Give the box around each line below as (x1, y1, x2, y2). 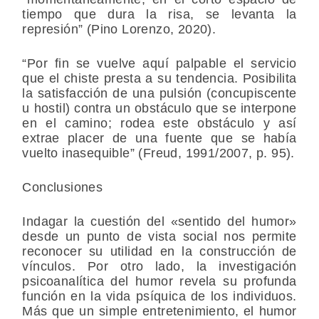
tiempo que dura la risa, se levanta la (22, 7, 297, 22)
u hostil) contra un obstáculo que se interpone (22, 101, 297, 116)
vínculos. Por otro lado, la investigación (22, 259, 297, 274)
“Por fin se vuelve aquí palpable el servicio (22, 56, 297, 71)
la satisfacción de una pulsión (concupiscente (22, 86, 297, 101)
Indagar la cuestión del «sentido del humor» (22, 214, 297, 229)
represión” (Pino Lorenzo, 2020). (22, 22, 216, 37)
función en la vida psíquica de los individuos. (22, 289, 297, 304)
